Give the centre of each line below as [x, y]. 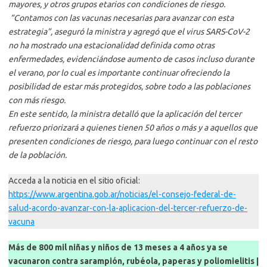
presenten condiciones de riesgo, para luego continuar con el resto [133, 142]
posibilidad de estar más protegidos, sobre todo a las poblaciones [129, 87]
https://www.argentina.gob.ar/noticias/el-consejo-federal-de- [122, 195]
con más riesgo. [37, 100]
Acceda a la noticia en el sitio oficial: [74, 181]
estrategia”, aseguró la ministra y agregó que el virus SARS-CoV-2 [129, 32]
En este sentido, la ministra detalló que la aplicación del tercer [125, 114]
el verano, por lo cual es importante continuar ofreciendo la [119, 73]
